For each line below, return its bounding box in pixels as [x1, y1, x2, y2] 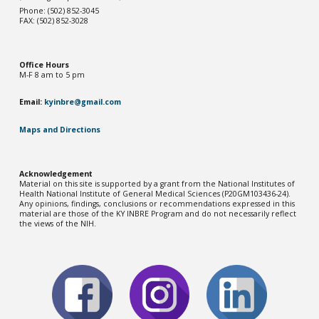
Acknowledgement [19, 168, 93, 179]
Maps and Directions [19, 124, 101, 135]
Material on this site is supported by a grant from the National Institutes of [19, 178, 296, 189]
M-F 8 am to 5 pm [19, 69, 85, 80]
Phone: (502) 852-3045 [19, 5, 100, 16]
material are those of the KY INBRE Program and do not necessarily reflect [19, 208, 297, 219]
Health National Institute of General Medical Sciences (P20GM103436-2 [19, 188, 283, 199]
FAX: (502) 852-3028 [19, 15, 89, 26]
